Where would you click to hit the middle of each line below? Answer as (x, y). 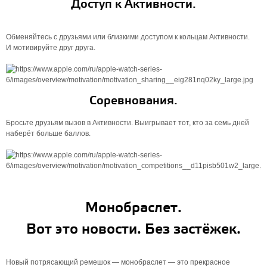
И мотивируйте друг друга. (51, 48)
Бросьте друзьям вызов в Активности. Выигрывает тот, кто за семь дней (128, 123)
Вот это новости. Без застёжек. (133, 230)
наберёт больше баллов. (48, 133)
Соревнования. (133, 101)
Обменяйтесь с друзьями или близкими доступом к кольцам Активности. (128, 37)
